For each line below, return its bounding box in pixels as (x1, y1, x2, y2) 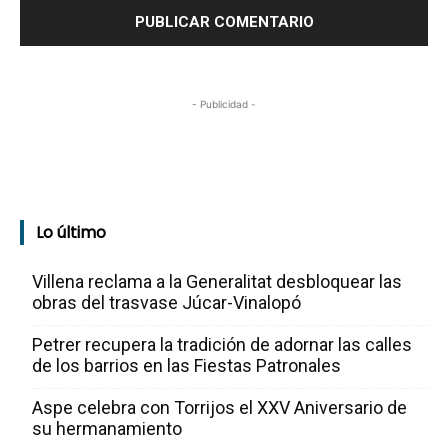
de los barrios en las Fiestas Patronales (32, 355, 341, 377)
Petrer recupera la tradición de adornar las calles (32, 334, 412, 356)
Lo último (36, 221, 106, 245)
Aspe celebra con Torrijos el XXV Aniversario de (32, 397, 407, 419)
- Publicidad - (192, 98, 256, 111)
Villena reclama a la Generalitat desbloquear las (32, 271, 402, 293)
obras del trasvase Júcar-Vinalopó (32, 292, 301, 314)
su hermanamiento (32, 418, 182, 440)
